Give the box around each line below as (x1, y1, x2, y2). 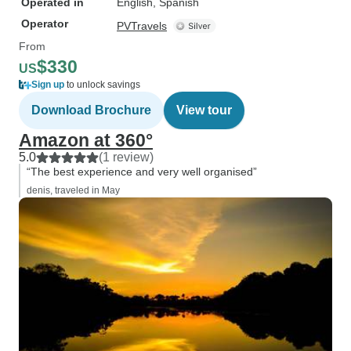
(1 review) (99, 150, 154, 164)
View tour (176, 103, 232, 117)
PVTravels (117, 20, 167, 32)
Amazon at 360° (19, 130, 153, 150)
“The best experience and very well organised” (27, 165, 257, 178)
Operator (21, 17, 68, 30)
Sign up (31, 79, 64, 90)
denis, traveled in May (27, 185, 120, 196)
